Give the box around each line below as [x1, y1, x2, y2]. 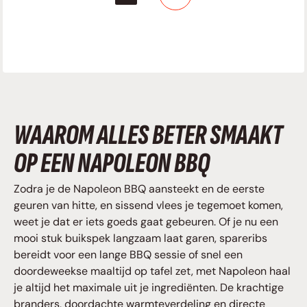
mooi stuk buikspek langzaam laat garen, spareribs [14, 231, 267, 246]
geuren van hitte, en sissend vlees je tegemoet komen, [14, 198, 283, 213]
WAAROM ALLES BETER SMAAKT [14, 119, 282, 153]
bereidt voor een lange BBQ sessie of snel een [14, 247, 243, 262]
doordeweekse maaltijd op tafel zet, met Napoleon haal [14, 264, 291, 279]
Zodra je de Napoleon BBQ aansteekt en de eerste [14, 182, 265, 197]
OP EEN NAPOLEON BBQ [14, 147, 210, 181]
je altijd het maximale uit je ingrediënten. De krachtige [14, 280, 284, 295]
